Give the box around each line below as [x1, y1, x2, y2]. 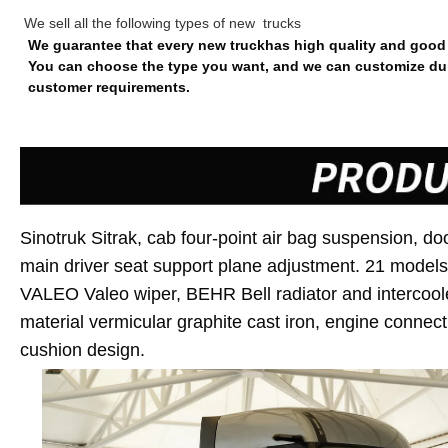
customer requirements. [28, 78, 190, 95]
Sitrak [91, 228, 137, 249]
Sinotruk [20, 228, 91, 249]
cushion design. [20, 340, 145, 361]
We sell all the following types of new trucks [24, 14, 301, 31]
